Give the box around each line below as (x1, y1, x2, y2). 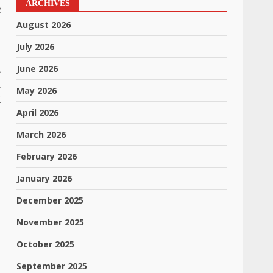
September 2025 (16, 260, 88, 272)
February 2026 (16, 151, 77, 162)
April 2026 (16, 107, 59, 118)
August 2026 (16, 19, 71, 30)
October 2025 (16, 238, 75, 250)
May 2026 (16, 85, 57, 96)
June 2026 (16, 63, 58, 74)
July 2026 (16, 41, 55, 52)
